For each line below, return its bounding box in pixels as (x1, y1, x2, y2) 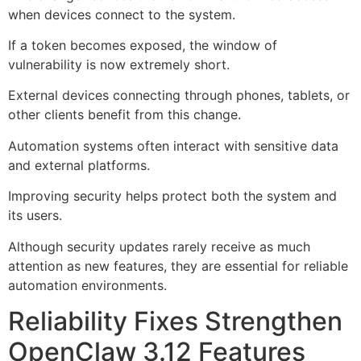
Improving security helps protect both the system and (8, 188, 337, 205)
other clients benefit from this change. (8, 106, 241, 123)
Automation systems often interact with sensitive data (8, 137, 338, 154)
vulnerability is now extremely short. (8, 56, 230, 73)
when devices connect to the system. (8, 6, 235, 23)
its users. (8, 207, 62, 224)
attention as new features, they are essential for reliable (8, 257, 348, 274)
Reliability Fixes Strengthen (8, 305, 342, 338)
